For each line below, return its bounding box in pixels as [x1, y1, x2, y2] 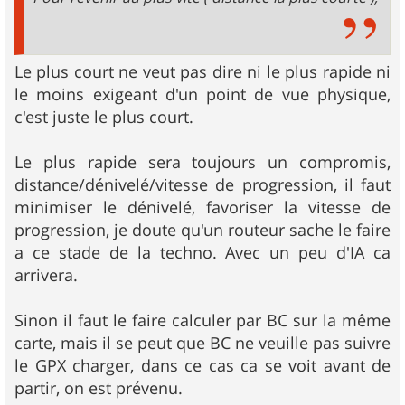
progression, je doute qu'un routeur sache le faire [14, 219, 391, 241]
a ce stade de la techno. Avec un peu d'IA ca [14, 241, 391, 264]
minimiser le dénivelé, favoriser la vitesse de [14, 196, 391, 219]
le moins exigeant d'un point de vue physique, [14, 83, 391, 106]
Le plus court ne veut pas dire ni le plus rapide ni [14, 61, 391, 83]
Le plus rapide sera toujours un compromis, [14, 151, 391, 174]
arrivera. [14, 264, 78, 287]
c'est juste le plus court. [14, 106, 193, 128]
